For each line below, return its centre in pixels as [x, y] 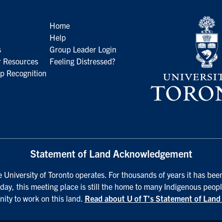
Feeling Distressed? [82, 61]
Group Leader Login [83, 49]
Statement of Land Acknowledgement [111, 153]
